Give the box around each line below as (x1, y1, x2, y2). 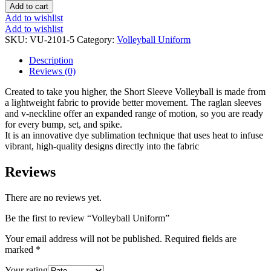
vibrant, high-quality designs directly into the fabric (5, 140, 199, 151)
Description (29, 54, 73, 65)
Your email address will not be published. (5, 233, 162, 244)
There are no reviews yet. (5, 192, 102, 203)
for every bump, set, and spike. (5, 119, 122, 129)
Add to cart (10, 1, 48, 11)
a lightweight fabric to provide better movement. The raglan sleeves (5, 97, 261, 108)
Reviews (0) (29, 65, 76, 76)
